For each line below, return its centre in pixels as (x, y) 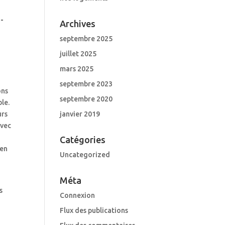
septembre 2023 (86, 84)
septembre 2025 (86, 39)
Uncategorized (85, 155)
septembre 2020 (86, 99)
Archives (78, 24)
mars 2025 (77, 69)
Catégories (83, 140)
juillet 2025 (78, 54)
